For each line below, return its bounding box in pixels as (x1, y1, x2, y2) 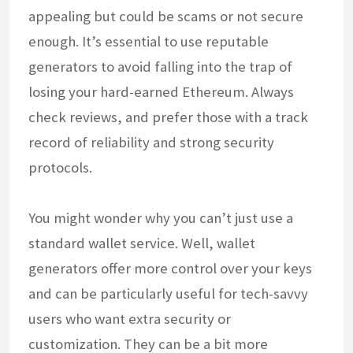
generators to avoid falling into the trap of (28, 57, 292, 76)
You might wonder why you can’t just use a (28, 208, 293, 227)
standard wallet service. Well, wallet (28, 233, 255, 252)
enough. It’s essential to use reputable (28, 32, 269, 50)
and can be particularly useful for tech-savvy (28, 284, 308, 303)
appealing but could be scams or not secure (28, 6, 303, 25)
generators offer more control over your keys (28, 258, 312, 277)
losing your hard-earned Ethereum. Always (28, 82, 294, 101)
